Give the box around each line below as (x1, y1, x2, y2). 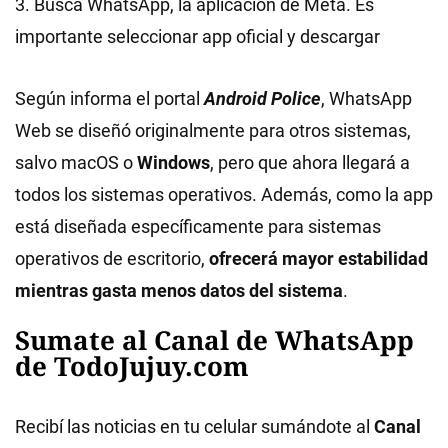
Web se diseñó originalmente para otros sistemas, (15, 120, 411, 141)
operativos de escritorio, (15, 248, 209, 269)
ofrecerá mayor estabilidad (209, 248, 428, 269)
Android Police (204, 88, 321, 109)
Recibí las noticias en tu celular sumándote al (15, 416, 374, 437)
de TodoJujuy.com (15, 348, 249, 384)
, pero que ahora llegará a (210, 152, 410, 173)
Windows (137, 152, 210, 173)
